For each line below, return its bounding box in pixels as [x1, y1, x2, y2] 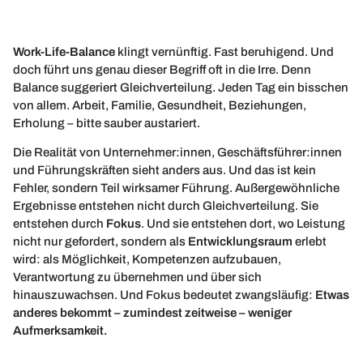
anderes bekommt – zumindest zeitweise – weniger [13, 306, 292, 320]
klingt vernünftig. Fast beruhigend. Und [115, 45, 334, 58]
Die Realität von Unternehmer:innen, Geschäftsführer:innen [13, 146, 342, 160]
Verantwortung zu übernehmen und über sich [13, 271, 262, 284]
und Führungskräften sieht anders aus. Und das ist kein [13, 164, 316, 177]
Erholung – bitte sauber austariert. [13, 116, 200, 130]
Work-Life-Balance [13, 45, 115, 58]
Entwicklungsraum [188, 235, 293, 249]
